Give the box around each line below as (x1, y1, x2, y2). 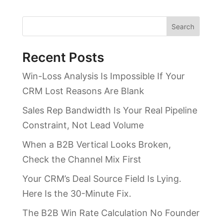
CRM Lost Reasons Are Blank (22, 86, 144, 97)
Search (171, 22, 195, 31)
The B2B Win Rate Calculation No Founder (22, 208, 200, 219)
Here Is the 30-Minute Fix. (22, 188, 131, 199)
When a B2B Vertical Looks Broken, (22, 139, 171, 150)
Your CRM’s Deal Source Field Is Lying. (22, 173, 181, 184)
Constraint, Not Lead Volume (22, 120, 144, 131)
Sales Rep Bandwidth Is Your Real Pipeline (22, 105, 197, 116)
